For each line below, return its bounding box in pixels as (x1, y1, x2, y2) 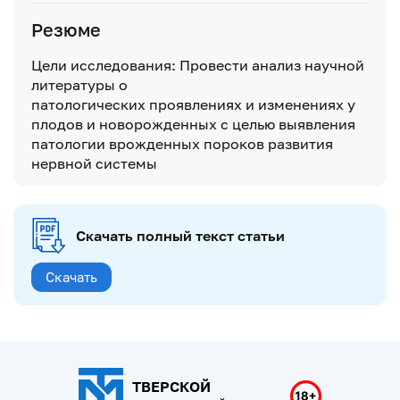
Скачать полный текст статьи (76, 226, 285, 245)
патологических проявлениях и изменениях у (31, 95, 355, 113)
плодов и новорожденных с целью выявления (31, 114, 355, 133)
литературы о (31, 75, 128, 94)
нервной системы (31, 154, 157, 172)
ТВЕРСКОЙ (132, 378, 211, 396)
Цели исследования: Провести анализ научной (31, 55, 364, 74)
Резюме (31, 18, 101, 40)
